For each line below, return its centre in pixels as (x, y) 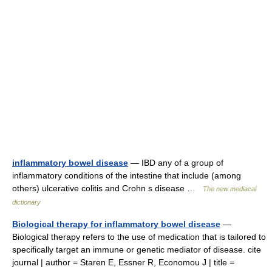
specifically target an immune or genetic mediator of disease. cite (137, 250)
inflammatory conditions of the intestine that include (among (127, 175)
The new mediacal (229, 189)
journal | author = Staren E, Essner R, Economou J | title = (123, 262)
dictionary (26, 202)
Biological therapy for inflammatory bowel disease (116, 224)
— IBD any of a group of (176, 163)
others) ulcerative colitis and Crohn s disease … (107, 188)
